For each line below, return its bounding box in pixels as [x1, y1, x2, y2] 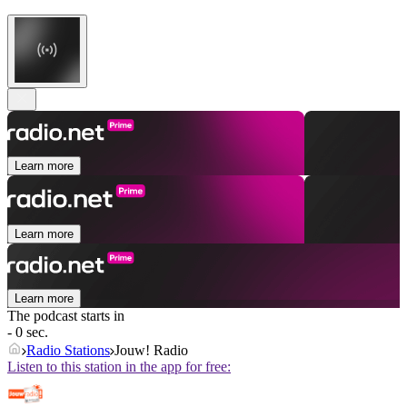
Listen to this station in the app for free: [7, 359, 231, 375]
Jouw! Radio [114, 342, 188, 359]
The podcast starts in [7, 308, 124, 324]
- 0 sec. [7, 324, 48, 341]
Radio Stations [26, 342, 110, 359]
